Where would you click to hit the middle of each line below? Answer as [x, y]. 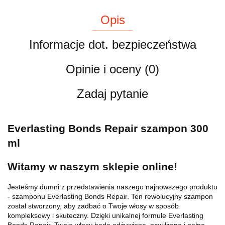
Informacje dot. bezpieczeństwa [113, 44]
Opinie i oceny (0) [113, 69]
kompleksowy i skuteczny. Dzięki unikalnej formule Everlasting [105, 215]
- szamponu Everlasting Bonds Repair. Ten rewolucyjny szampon [110, 196]
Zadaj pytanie [113, 93]
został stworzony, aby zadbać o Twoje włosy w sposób [93, 206]
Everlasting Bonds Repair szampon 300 [108, 129]
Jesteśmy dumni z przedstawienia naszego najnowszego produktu [113, 187]
